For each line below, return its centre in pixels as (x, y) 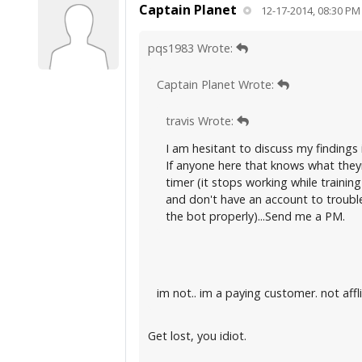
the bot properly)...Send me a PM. (255, 216)
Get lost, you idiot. (197, 336)
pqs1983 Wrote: (192, 48)
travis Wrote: (201, 121)
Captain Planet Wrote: (217, 84)
